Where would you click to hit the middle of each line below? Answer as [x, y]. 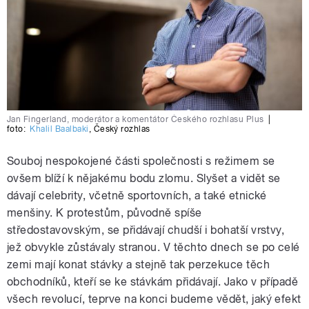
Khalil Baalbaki [59, 129]
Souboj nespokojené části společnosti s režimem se [141, 161]
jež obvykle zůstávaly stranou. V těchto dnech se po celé [153, 247]
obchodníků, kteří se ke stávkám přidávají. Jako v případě [153, 281]
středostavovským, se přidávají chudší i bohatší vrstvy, [146, 230]
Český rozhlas [122, 129]
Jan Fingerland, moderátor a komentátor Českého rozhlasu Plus [136, 119]
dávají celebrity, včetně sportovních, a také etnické [137, 195]
